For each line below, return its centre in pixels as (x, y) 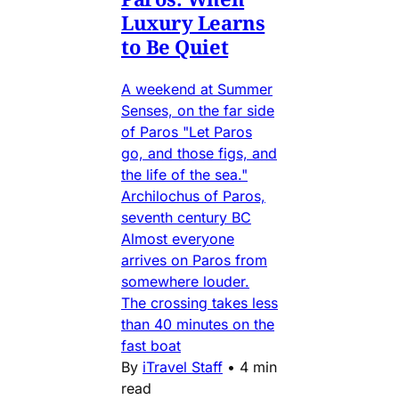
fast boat (151, 345)
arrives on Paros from (194, 260)
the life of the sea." (184, 174)
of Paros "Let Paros (187, 131)
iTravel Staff (183, 366)
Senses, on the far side (198, 110)
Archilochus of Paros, (193, 195)
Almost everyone (178, 238)
